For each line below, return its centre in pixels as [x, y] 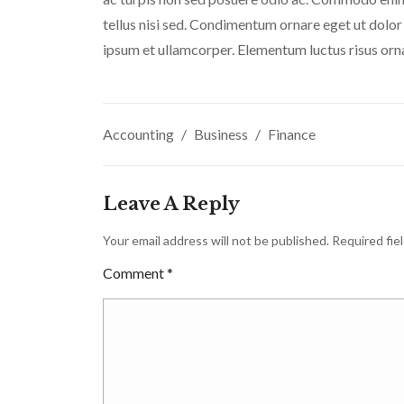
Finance [292, 134]
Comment [135, 273]
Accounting [138, 134]
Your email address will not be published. [216, 241]
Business [221, 134]
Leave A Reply [171, 204]
